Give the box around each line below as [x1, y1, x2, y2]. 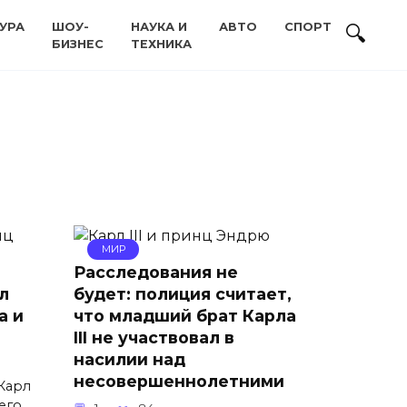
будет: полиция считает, [74, 284, 292, 303]
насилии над [74, 350, 185, 369]
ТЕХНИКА [131, 37, 192, 51]
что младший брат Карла [74, 306, 296, 325]
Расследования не [74, 263, 238, 282]
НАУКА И [131, 20, 187, 34]
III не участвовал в [74, 328, 234, 347]
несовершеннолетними [74, 372, 284, 391]
